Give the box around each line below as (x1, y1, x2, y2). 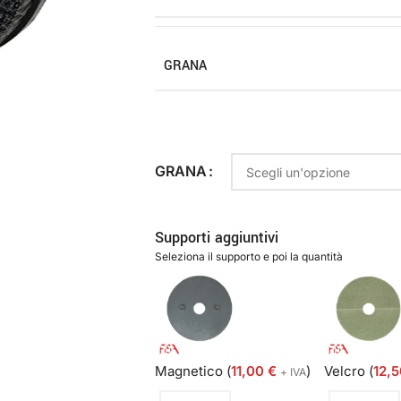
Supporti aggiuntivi (155, 227, 278, 248)
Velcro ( (324, 363, 373, 380)
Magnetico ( (155, 363, 231, 380)
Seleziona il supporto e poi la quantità (155, 250, 343, 264)
